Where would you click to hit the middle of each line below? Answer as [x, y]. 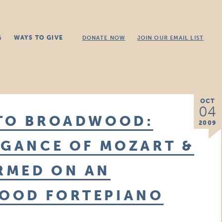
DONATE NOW [104, 38]
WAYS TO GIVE [38, 38]
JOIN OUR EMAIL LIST [170, 38]
